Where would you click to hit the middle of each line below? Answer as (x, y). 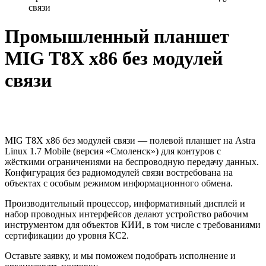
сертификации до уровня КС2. (67, 235)
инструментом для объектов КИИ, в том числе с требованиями (133, 224)
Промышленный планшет (117, 37)
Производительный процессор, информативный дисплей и (125, 203)
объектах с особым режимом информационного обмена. (119, 183)
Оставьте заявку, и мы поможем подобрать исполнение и (120, 255)
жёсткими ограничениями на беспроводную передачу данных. (132, 161)
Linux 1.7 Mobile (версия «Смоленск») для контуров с (113, 151)
